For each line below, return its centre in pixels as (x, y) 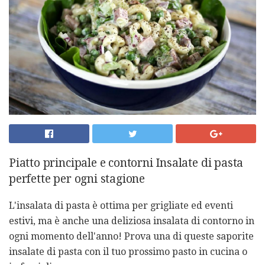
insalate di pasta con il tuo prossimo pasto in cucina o (128, 251)
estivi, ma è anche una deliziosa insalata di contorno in (132, 221)
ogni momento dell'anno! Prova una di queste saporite (131, 236)
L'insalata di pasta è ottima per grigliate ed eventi (121, 205)
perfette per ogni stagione (77, 179)
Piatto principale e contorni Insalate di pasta (126, 163)
